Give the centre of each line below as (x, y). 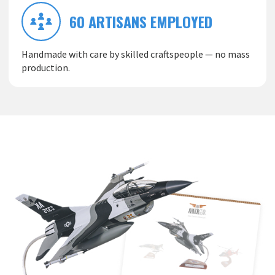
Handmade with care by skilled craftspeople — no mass (136, 54)
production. (46, 68)
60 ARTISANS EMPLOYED (141, 21)
